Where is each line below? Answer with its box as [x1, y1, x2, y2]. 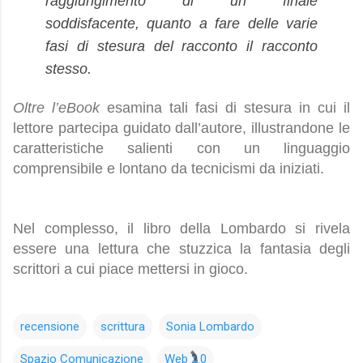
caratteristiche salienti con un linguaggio [13, 140, 350, 157]
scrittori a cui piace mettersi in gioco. [13, 261, 248, 278]
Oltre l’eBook [13, 100, 100, 117]
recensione [20, 319, 79, 335]
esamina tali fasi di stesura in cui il [100, 100, 350, 117]
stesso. [45, 61, 92, 78]
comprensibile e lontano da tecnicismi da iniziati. [13, 160, 324, 177]
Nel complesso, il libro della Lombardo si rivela [13, 220, 350, 237]
